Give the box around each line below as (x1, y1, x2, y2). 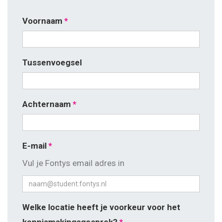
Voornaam (22, 16, 62, 26)
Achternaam (22, 99, 71, 109)
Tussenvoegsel (22, 57, 82, 67)
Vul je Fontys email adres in (22, 158, 124, 168)
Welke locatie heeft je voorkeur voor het (22, 202, 180, 212)
